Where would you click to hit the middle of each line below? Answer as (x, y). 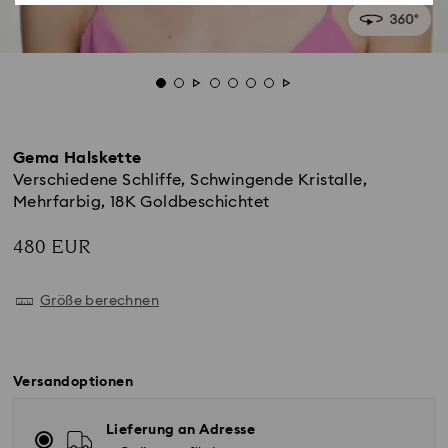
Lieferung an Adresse (180, 430)
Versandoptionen (73, 382)
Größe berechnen (99, 301)
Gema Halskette (77, 158)
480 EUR (52, 247)
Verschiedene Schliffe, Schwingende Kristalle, (190, 180)
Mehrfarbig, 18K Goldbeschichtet (141, 202)
